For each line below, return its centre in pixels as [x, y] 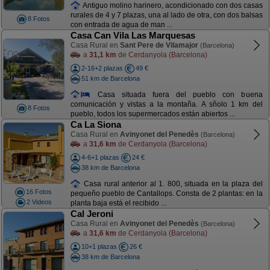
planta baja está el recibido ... [118, 203]
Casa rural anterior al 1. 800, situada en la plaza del [172, 184]
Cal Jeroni [92, 214]
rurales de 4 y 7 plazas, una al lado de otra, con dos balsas [166, 15]
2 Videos [39, 202]
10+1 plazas [99, 246]
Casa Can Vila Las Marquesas [133, 35]
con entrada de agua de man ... [121, 25]
